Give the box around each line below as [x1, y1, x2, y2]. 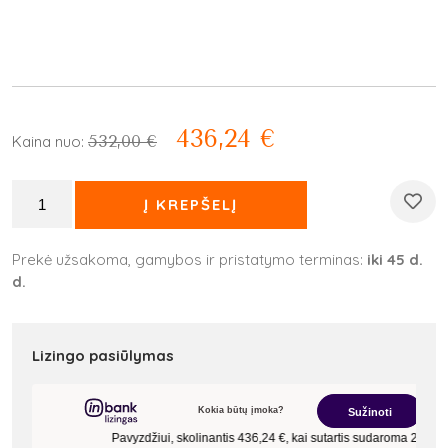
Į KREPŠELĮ [144, 194, 239, 214]
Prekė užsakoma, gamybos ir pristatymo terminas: [12, 249, 367, 269]
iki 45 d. [367, 249, 423, 269]
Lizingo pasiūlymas [32, 345, 174, 365]
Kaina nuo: [12, 132, 84, 151]
